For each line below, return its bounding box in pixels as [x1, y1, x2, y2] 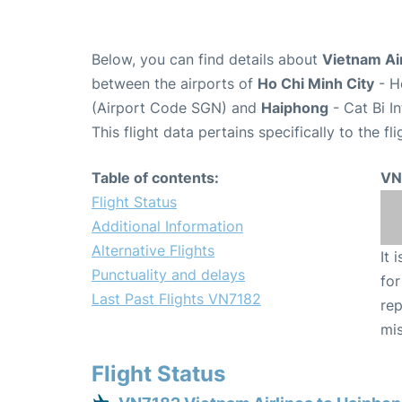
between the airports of [92, 74, 258, 93]
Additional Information [92, 217, 243, 236]
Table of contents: [92, 169, 219, 188]
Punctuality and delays [92, 266, 245, 284]
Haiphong [261, 99, 328, 118]
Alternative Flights [92, 241, 214, 260]
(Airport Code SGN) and [92, 99, 261, 118]
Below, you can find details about [92, 50, 322, 69]
